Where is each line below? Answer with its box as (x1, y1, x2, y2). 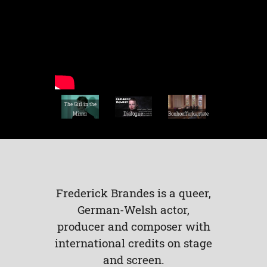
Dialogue (123, 111, 144, 117)
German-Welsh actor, (77, 201, 190, 217)
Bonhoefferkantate (168, 111, 209, 117)
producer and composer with (57, 218, 210, 234)
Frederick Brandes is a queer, (56, 185, 211, 200)
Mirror (73, 111, 88, 117)
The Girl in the (63, 101, 97, 108)
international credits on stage (55, 235, 212, 250)
